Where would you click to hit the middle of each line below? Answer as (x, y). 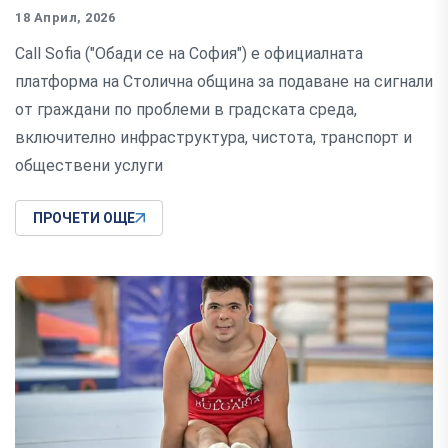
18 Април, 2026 (65, 18)
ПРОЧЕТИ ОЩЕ (84, 218)
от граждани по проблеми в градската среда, (186, 110)
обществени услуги (89, 166)
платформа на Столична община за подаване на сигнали (224, 82)
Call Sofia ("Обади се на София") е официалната (189, 54)
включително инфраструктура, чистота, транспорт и (213, 138)
